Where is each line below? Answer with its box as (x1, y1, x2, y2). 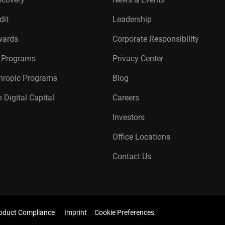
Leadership (113, 15, 152, 24)
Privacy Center (113, 54, 163, 63)
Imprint (64, 208, 87, 216)
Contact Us (113, 152, 151, 161)
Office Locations (113, 132, 170, 142)
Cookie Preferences (94, 208, 154, 216)
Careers (113, 93, 139, 102)
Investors (113, 113, 145, 122)
